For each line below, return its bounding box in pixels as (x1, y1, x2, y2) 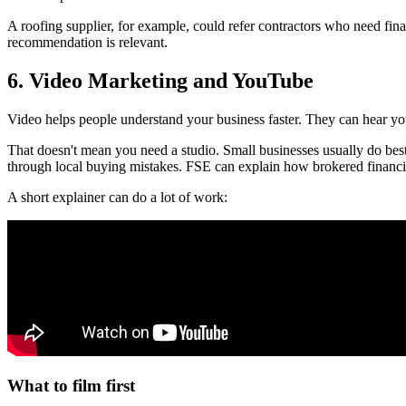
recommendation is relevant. (7, 34, 168, 50)
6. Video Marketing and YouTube (7, 68, 314, 92)
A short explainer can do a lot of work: (7, 188, 227, 205)
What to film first (7, 376, 135, 396)
